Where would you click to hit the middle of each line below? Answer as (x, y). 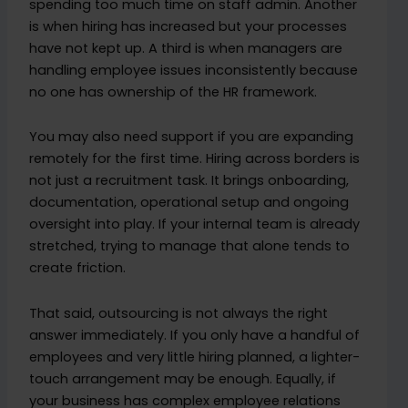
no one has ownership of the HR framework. (173, 92)
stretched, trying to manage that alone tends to (190, 246)
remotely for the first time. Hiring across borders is (195, 159)
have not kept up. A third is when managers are (186, 48)
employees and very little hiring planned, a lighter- (195, 357)
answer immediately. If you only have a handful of (195, 335)
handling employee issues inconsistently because (194, 70)
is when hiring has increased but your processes (189, 26)
